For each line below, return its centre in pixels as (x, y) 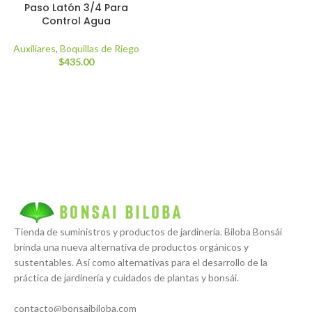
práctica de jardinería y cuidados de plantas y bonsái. (126, 278)
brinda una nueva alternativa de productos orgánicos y (131, 247)
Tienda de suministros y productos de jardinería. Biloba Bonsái (148, 232)
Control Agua (76, 21)
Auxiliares (34, 48)
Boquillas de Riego (100, 48)
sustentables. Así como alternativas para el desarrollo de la (141, 262)
